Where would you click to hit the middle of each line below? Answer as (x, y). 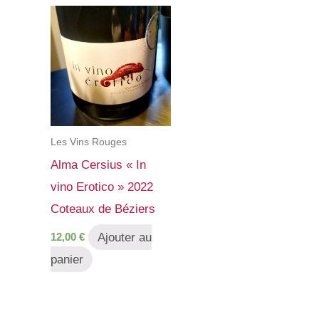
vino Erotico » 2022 (102, 187)
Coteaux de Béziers (103, 209)
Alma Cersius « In (98, 164)
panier (67, 259)
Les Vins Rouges (89, 142)
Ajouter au (124, 237)
